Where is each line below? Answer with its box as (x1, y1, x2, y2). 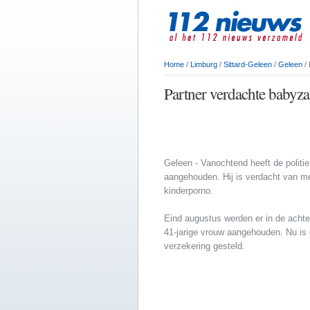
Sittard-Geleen (224, 60, 272, 69)
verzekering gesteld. (164, 241, 245, 252)
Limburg (190, 60, 217, 69)
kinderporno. (164, 185, 213, 197)
